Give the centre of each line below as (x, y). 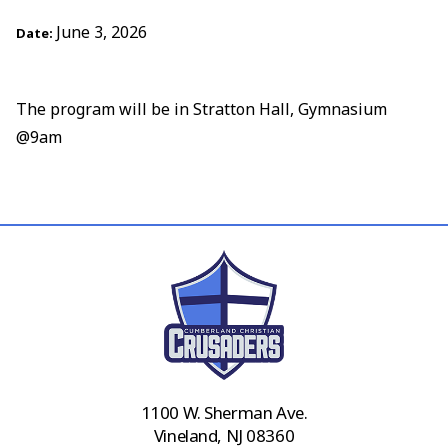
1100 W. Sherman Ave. (224, 413)
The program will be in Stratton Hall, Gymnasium (201, 109)
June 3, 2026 (101, 32)
